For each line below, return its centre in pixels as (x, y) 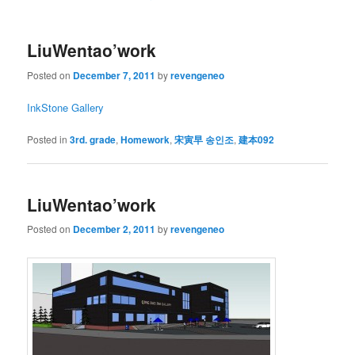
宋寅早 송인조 (204, 139)
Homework (145, 139)
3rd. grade (93, 139)
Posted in (48, 139)
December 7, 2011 (115, 75)
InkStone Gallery (66, 107)
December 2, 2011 (115, 229)
